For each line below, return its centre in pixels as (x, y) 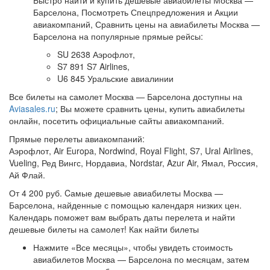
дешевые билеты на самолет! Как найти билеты (104, 229)
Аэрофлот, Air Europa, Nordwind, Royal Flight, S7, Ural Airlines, (131, 151)
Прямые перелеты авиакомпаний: (77, 139)
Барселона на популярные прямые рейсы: (118, 36)
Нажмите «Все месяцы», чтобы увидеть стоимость (133, 247)
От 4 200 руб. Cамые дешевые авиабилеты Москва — (116, 193)
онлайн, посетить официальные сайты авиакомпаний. (117, 121)
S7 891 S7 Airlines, (93, 66)
